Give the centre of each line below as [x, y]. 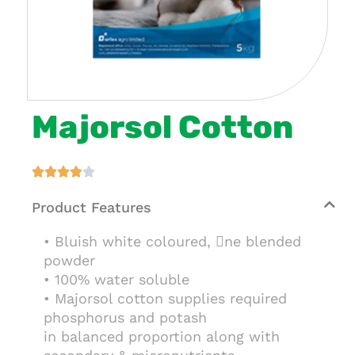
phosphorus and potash [125, 317]
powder [69, 260]
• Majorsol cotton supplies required [165, 298]
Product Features [92, 207]
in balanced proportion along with [162, 336]
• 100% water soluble [116, 279]
